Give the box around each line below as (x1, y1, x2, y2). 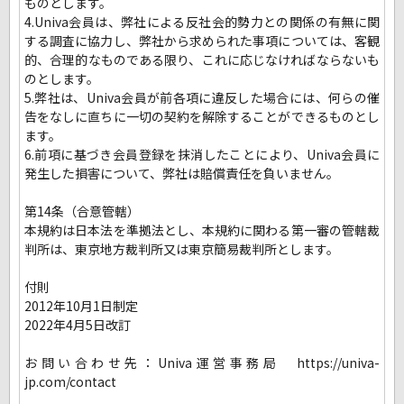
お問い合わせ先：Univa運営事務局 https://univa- (24, 353, 380, 372)
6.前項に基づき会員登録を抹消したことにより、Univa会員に (24, 145, 380, 164)
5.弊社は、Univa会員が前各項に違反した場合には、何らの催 (24, 88, 380, 107)
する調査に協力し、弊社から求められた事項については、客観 (24, 32, 380, 50)
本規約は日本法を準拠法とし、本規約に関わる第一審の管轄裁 (24, 221, 380, 240)
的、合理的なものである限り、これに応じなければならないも (24, 50, 380, 69)
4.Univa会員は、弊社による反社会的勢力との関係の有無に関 (24, 13, 380, 32)
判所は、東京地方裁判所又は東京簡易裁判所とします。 (24, 240, 339, 259)
